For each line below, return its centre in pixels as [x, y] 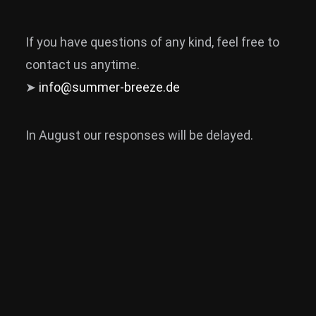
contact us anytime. [83, 65]
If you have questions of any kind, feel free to [152, 42]
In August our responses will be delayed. [139, 135]
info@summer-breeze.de [109, 87]
